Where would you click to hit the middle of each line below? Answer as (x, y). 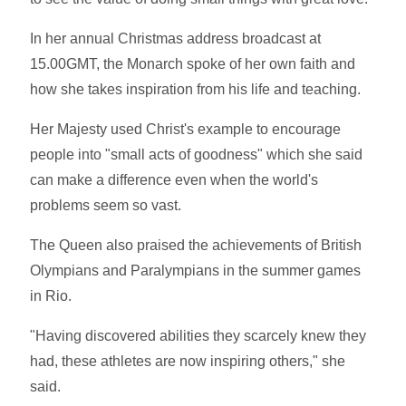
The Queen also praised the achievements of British (196, 245)
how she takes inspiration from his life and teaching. (196, 89)
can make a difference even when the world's (174, 179)
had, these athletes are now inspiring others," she (188, 361)
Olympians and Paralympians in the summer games (196, 270)
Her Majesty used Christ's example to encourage (186, 129)
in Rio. (51, 295)
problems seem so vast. (106, 205)
